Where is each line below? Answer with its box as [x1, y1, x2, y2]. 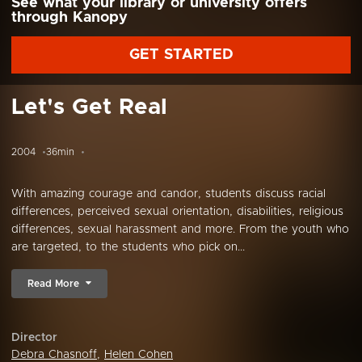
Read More [27, 279, 79, 288]
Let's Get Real [11, 96, 167, 119]
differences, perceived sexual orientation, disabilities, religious [11, 206, 343, 217]
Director [11, 332, 57, 343]
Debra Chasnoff [11, 349, 97, 360]
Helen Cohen [104, 349, 173, 360]
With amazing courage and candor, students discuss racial [11, 188, 326, 200]
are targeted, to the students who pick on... [11, 242, 245, 253]
